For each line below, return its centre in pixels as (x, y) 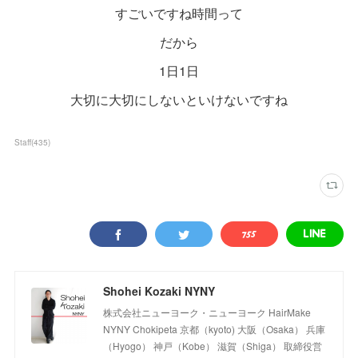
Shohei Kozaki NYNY (159, 290)
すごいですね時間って (179, 13)
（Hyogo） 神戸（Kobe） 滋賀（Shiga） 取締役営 (213, 345)
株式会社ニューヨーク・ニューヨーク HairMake (207, 312)
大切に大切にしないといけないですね (179, 99)
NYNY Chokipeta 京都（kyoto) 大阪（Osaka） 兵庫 (215, 328)
